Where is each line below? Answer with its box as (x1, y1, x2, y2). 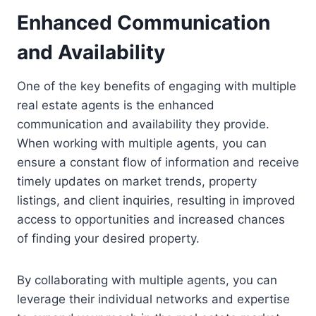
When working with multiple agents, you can (17, 135, 267, 150)
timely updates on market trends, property (17, 174, 257, 188)
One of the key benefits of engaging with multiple (17, 78, 296, 93)
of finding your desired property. (17, 231, 200, 245)
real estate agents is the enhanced (17, 97, 214, 112)
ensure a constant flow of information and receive (17, 154, 299, 169)
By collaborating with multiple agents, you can (17, 272, 277, 287)
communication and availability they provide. (17, 116, 269, 131)
